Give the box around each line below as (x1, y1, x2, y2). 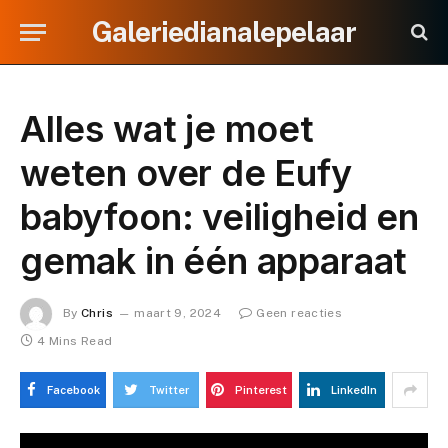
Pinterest (235, 384, 287, 396)
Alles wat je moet (20, 107, 314, 151)
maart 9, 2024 (134, 306, 221, 321)
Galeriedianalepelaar (92, 15, 356, 48)
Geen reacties (256, 306, 343, 321)
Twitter (148, 384, 189, 396)
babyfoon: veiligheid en (20, 195, 419, 239)
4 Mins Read (37, 334, 113, 348)
